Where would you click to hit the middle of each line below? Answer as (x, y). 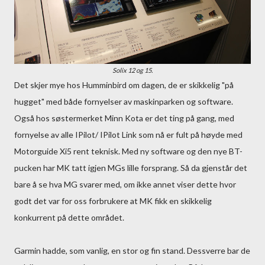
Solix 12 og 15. (132, 70)
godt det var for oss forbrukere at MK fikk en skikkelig (113, 201)
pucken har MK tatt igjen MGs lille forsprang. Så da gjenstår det (131, 168)
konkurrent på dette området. (69, 217)
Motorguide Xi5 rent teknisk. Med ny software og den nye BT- (128, 151)
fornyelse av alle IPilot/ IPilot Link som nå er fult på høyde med (128, 135)
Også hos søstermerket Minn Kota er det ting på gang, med (124, 118)
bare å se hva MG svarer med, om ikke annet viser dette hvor (125, 184)
